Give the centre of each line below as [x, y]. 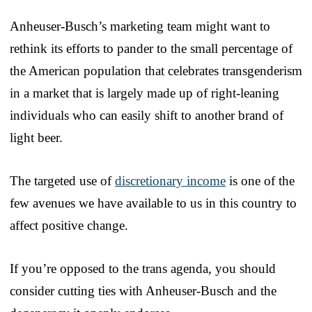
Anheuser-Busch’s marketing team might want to [140, 26]
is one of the [260, 180]
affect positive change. [69, 225]
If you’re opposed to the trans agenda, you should [143, 268]
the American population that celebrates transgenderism [156, 70]
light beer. [36, 137]
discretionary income [170, 180]
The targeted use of [62, 180]
